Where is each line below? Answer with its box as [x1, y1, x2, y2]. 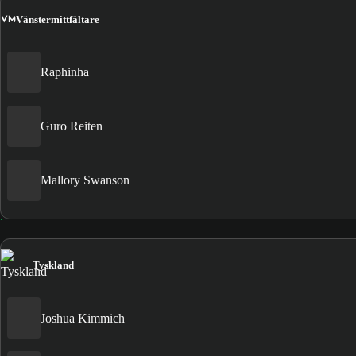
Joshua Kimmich [41, 311, 125, 325]
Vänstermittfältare [16, 13, 99, 25]
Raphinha [41, 65, 89, 79]
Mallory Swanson [41, 173, 130, 188]
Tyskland [33, 258, 74, 271]
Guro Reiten [41, 119, 103, 133]
